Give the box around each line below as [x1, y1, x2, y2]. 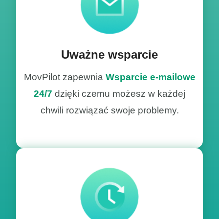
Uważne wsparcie [61, 47, 158, 61]
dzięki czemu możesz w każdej [52, 88, 185, 99]
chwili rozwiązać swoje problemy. [40, 105, 179, 115]
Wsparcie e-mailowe [105, 71, 196, 82]
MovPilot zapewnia [23, 71, 106, 82]
